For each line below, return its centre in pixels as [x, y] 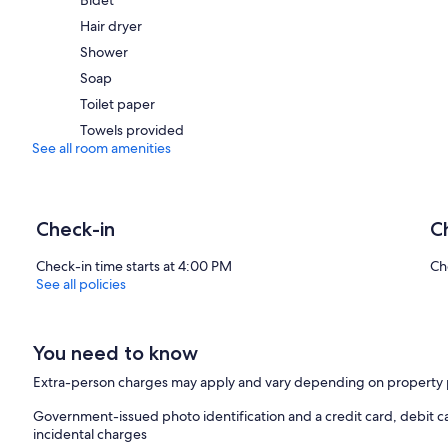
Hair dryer [111, 25]
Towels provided [132, 129]
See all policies [81, 283]
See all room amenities [101, 147]
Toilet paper [117, 103]
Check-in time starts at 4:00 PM [134, 265]
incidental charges [90, 433]
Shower [104, 51]
